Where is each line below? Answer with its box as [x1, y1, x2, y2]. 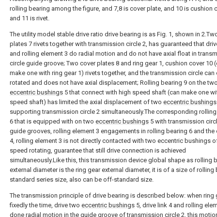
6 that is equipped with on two [10, 118, 95, 125]
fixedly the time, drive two [10, 201, 81, 209]
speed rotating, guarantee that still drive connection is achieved [10, 147, 186, 154]
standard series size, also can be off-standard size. [10, 176, 154, 183]
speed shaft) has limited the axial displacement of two [10, 98, 163, 106]
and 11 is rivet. [10, 15, 49, 22]
